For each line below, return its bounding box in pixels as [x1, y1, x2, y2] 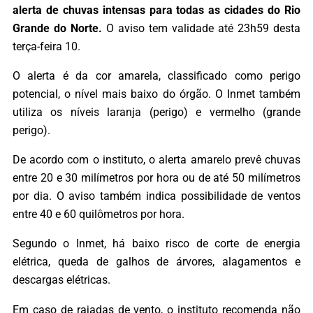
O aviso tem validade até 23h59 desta [102, 21, 300, 35]
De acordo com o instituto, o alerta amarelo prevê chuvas [13, 153, 300, 167]
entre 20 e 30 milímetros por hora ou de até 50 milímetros [13, 171, 300, 185]
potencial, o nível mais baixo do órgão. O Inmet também [13, 87, 300, 101]
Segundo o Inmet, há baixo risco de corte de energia [13, 237, 300, 251]
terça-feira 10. [13, 39, 80, 53]
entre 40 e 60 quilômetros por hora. [13, 208, 184, 221]
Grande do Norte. [13, 21, 102, 35]
